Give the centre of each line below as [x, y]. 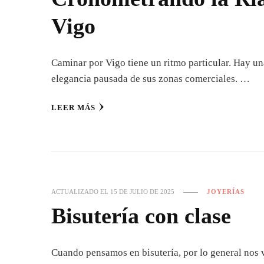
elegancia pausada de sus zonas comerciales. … [151, 79]
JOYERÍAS [226, 192]
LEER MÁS [73, 108]
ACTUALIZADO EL [81, 192]
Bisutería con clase [141, 216]
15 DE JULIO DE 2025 [142, 192]
